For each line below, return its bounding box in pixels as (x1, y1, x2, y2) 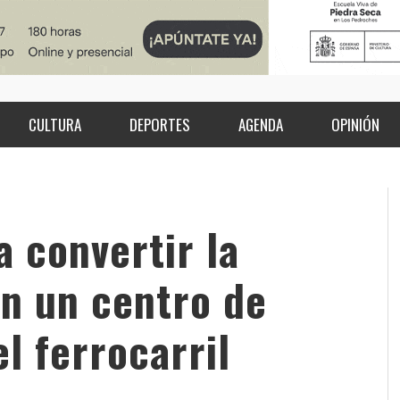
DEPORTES (129, 113, 190, 137)
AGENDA (237, 113, 283, 137)
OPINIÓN (330, 113, 379, 137)
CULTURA (28, 113, 81, 137)
